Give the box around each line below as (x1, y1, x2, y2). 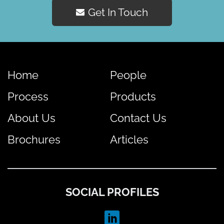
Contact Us (109, 111, 166, 124)
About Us (7, 111, 55, 124)
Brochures (7, 132, 60, 146)
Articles (109, 132, 148, 146)
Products (109, 89, 156, 103)
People (109, 68, 146, 81)
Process (7, 89, 48, 103)
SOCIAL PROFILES (65, 185, 159, 198)
